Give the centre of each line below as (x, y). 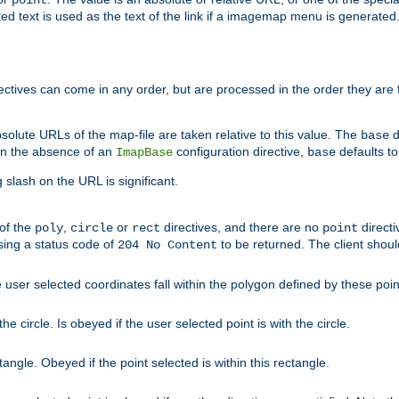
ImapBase (144, 153)
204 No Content (167, 245)
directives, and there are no (241, 228)
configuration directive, (240, 152)
